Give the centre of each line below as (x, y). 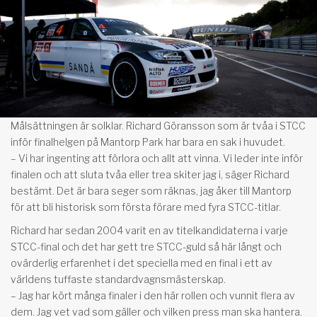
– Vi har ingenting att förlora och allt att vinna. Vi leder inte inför (157, 158)
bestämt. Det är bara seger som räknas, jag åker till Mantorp (151, 190)
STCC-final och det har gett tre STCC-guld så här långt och (146, 246)
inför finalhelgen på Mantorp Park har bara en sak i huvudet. (148, 142)
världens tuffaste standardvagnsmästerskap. (118, 279)
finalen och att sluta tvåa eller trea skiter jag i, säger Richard (150, 174)
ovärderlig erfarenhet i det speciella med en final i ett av (142, 263)
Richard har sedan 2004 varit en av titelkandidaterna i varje (149, 230)
